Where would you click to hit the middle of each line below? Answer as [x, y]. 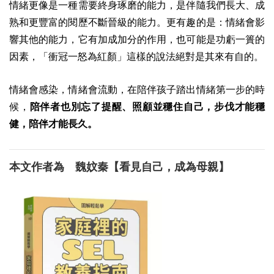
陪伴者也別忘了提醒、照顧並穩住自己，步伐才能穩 [147, 106]
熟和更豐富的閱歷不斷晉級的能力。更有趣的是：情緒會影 [137, 22]
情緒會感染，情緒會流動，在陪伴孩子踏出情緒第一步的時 [137, 89]
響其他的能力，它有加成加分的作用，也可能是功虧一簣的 [137, 39]
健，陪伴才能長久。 [53, 124]
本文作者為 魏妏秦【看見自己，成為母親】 [119, 167]
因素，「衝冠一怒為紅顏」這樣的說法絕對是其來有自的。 [136, 56]
